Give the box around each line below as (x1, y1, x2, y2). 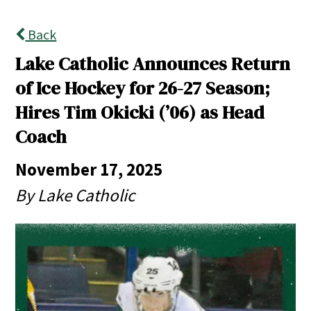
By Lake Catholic (15, 183, 135, 206)
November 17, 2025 (15, 158, 163, 180)
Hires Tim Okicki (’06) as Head (15, 100, 265, 126)
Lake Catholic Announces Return (15, 51, 291, 77)
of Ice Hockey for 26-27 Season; (15, 76, 271, 101)
